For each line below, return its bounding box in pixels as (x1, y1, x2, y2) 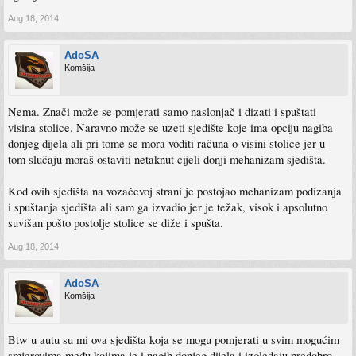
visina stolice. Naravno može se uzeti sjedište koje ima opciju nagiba (8, 120, 333, 135)
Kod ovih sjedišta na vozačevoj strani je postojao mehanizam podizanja (8, 184, 342, 199)
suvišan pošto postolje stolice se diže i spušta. (8, 215, 223, 230)
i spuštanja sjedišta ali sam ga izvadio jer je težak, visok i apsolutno (8, 199, 327, 215)
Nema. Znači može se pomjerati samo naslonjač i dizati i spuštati (8, 104, 316, 119)
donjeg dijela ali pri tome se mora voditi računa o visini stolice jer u (8, 136, 325, 151)
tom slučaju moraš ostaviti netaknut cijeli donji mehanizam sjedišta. (8, 152, 326, 167)
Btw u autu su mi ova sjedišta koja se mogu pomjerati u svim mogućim (8, 332, 339, 347)
